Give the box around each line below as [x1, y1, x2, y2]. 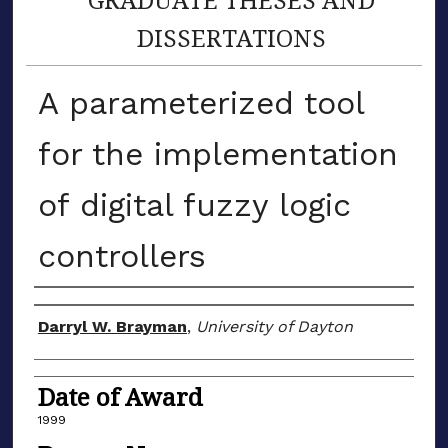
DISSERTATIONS [137, 20, 327, 54]
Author [33, 291, 117, 325]
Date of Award [37, 379, 203, 413]
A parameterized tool [37, 83, 364, 122]
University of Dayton [195, 316, 353, 336]
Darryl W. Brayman [37, 316, 187, 336]
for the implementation [37, 134, 398, 173]
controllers [37, 236, 206, 275]
